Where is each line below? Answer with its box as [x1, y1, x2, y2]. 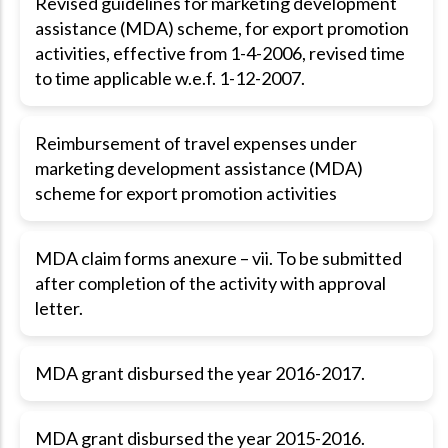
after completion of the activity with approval [35, 272, 386, 294]
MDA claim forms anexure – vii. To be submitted [35, 247, 402, 269]
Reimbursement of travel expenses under [35, 132, 357, 154]
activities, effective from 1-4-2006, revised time [35, 42, 405, 64]
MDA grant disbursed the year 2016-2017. [35, 362, 365, 384]
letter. [35, 297, 83, 319]
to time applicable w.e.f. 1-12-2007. [35, 67, 305, 89]
